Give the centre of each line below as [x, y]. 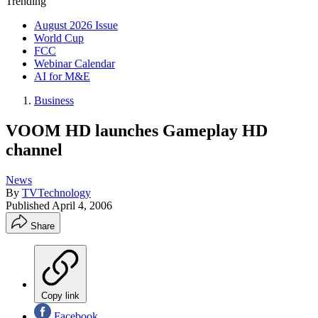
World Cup [59, 38]
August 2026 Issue [76, 25]
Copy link [60, 295]
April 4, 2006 [82, 205]
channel [34, 149]
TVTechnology [56, 192]
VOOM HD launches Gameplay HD [137, 130]
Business [54, 100]
